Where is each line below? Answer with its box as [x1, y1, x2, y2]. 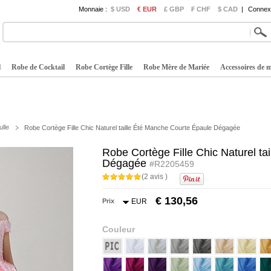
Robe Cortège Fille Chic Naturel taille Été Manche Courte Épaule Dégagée [24, 124, 240, 132]
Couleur [102, 224, 135, 234]
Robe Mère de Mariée [143, 63, 209, 71]
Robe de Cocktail [11, 63, 65, 71]
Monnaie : [79, 5, 107, 13]
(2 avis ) [142, 172, 168, 181]
